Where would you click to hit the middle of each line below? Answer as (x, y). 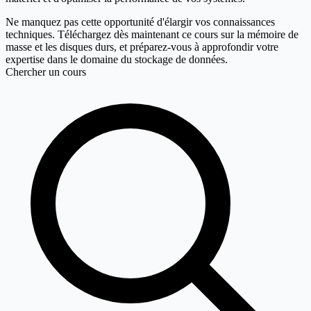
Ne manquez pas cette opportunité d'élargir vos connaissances (140, 22)
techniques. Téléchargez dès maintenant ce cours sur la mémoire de (152, 35)
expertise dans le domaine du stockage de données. (117, 60)
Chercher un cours (46, 72)
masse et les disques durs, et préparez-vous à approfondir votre (142, 47)
